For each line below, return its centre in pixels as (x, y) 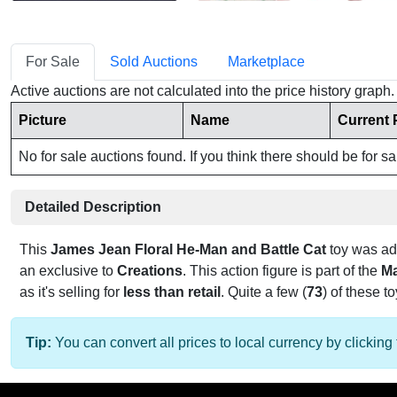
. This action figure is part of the (282, 271)
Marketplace (266, 62)
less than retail (172, 292)
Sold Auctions (154, 62)
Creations (150, 271)
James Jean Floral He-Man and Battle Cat (188, 250)
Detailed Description (93, 207)
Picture (43, 121)
